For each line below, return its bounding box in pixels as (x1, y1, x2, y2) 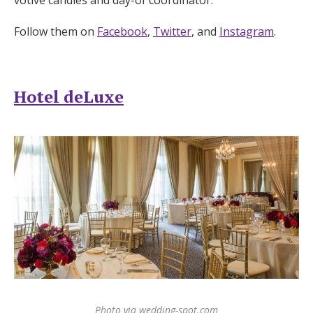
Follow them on (14, 23, 97, 39)
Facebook (97, 23, 147, 39)
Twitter (153, 23, 191, 39)
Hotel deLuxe (14, 85, 124, 108)
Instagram (219, 23, 274, 39)
